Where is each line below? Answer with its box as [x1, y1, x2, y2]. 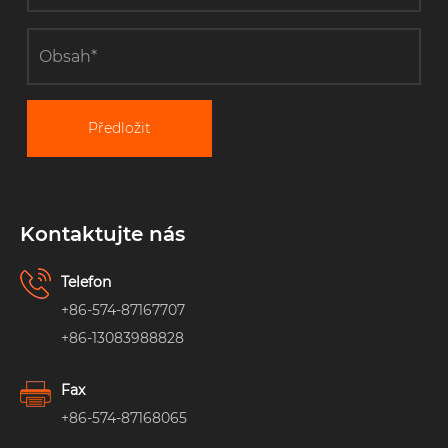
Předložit [88, 119, 151, 138]
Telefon [61, 273, 111, 292]
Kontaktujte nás [20, 222, 185, 247]
